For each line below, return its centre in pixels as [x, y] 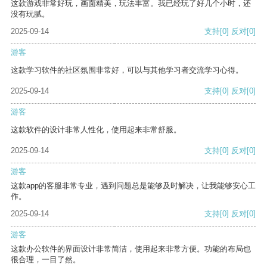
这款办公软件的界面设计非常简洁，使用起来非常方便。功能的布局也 [131, 249]
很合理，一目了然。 [46, 260]
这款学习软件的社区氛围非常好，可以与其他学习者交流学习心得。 [127, 70]
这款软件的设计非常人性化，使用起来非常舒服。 [96, 130]
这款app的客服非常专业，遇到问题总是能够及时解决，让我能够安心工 [133, 186]
